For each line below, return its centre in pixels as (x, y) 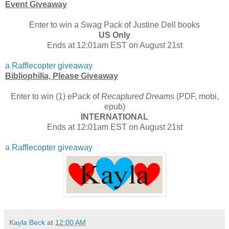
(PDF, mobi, (196, 97)
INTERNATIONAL (114, 117)
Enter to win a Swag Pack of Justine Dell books (114, 25)
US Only (114, 35)
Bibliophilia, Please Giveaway (62, 76)
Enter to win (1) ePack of (56, 97)
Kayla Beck (27, 223)
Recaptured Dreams (138, 97)
